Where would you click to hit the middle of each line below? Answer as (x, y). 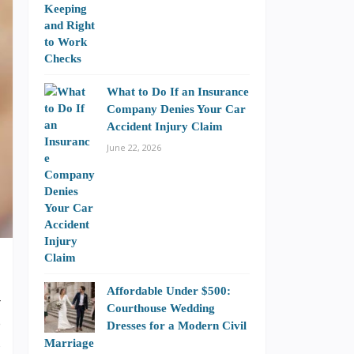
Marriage (69, 343)
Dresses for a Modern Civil (177, 325)
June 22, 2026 (134, 147)
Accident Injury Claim (165, 126)
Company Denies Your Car (176, 109)
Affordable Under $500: (169, 290)
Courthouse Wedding (161, 308)
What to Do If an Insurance (178, 91)
